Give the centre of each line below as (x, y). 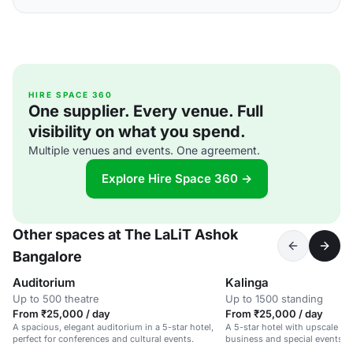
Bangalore (47, 256)
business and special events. (285, 339)
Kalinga (247, 282)
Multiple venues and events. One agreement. (144, 150)
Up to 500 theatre (56, 299)
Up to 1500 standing (274, 299)
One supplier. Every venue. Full (146, 111)
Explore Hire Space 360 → (176, 178)
